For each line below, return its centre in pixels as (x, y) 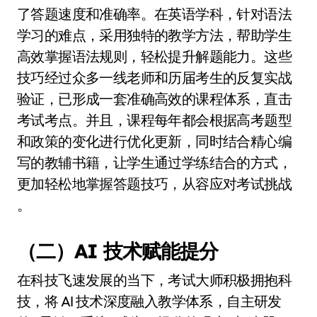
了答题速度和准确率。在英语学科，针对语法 (154, 14)
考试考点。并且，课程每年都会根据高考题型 (154, 120)
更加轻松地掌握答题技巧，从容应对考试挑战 (154, 184)
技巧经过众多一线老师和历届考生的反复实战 (154, 77)
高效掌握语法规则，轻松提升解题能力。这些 (154, 56)
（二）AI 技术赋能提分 (117, 251)
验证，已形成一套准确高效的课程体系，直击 (154, 99)
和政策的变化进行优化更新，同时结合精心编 (154, 141)
